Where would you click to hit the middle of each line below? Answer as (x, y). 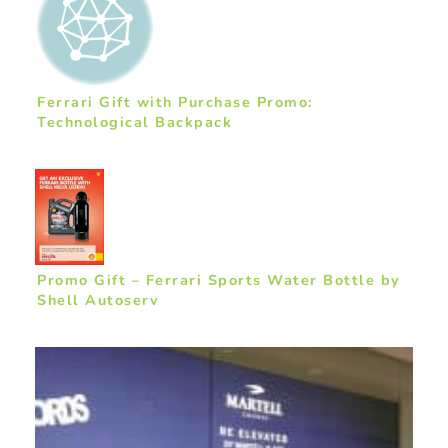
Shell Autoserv (98, 300)
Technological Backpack (134, 121)
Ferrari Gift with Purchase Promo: (175, 101)
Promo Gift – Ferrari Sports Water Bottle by (219, 280)
